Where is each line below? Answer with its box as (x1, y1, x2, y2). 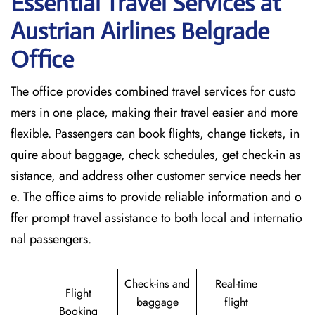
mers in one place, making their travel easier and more (11, 103, 298, 122)
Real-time (215, 276, 257, 292)
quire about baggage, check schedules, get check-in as (11, 146, 300, 164)
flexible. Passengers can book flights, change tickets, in (11, 124, 300, 143)
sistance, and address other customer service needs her (11, 167, 301, 185)
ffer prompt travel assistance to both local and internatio (11, 209, 302, 227)
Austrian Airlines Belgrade (11, 17, 269, 46)
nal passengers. (11, 230, 91, 248)
